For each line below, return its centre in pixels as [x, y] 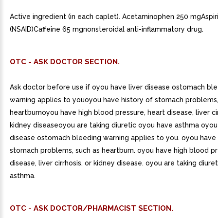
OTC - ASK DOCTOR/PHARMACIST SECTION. [91, 208]
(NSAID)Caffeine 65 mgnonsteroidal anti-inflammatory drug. [107, 29]
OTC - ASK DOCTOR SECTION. [65, 62]
